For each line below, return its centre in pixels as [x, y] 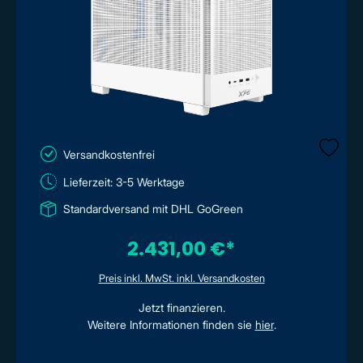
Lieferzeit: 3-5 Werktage [124, 181]
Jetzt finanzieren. [181, 307]
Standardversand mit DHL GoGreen [153, 209]
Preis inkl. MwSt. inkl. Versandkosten [181, 278]
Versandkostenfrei [109, 154]
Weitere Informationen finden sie [171, 324]
